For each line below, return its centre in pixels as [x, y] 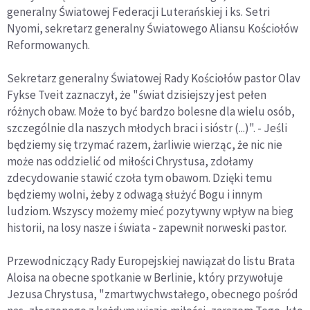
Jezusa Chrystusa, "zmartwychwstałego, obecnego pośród [153, 294]
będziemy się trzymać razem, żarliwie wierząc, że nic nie [145, 145]
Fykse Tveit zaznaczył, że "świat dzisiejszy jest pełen [137, 95]
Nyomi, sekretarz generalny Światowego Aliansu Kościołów [153, 28]
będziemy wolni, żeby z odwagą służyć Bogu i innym [135, 194]
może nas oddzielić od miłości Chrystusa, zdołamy [130, 161]
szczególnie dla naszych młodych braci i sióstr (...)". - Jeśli [147, 128]
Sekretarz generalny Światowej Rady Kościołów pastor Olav [154, 78]
